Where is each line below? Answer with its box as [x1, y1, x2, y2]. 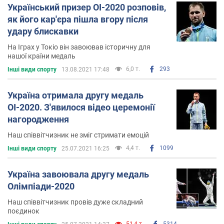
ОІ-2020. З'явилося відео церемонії [7, 101, 155, 112]
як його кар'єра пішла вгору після [7, 13, 148, 24]
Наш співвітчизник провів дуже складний [7, 197, 143, 206]
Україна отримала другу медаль [7, 89, 143, 100]
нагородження [7, 113, 69, 124]
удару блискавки [7, 25, 78, 36]
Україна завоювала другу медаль [7, 168, 149, 179]
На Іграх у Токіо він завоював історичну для [7, 42, 150, 51]
